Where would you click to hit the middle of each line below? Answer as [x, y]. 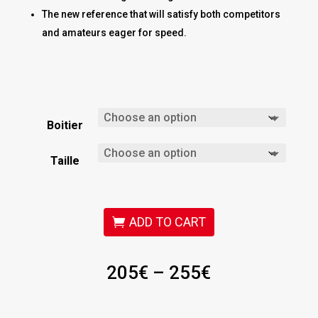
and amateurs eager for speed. [114, 32]
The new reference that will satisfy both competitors [161, 14]
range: [237, 289]
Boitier [65, 125]
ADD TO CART [167, 221]
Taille [65, 160]
